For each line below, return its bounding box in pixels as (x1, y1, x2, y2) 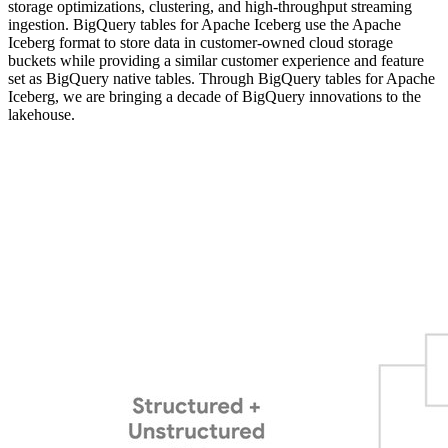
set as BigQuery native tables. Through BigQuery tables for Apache (8, 69, 435, 87)
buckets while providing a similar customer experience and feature (8, 51, 424, 69)
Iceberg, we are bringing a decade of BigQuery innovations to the (8, 87, 421, 105)
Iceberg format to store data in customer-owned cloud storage (8, 33, 393, 51)
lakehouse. (8, 105, 75, 123)
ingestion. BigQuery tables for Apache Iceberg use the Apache (8, 15, 401, 33)
